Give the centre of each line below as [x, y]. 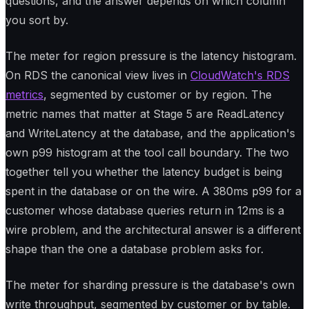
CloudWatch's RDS [240, 76]
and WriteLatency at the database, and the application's [150, 133]
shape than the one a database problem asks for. [134, 249]
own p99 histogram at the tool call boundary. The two [147, 153]
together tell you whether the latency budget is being [144, 172]
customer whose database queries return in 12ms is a [145, 211]
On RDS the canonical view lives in [98, 76]
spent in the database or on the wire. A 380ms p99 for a [153, 191]
